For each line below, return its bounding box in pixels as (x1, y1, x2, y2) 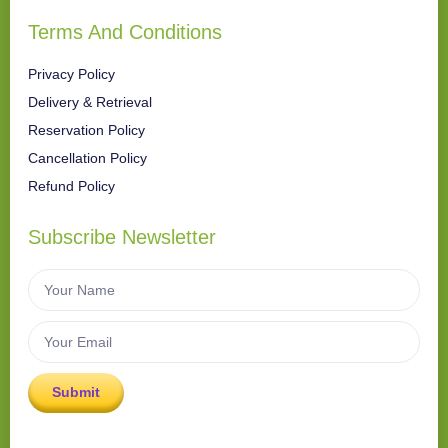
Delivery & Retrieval (28, 93, 152, 110)
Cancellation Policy (28, 149, 147, 166)
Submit (52, 384, 100, 401)
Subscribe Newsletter (28, 225, 216, 248)
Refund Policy (28, 177, 115, 194)
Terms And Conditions (28, 20, 222, 43)
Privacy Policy (28, 65, 115, 82)
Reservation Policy (28, 121, 145, 138)
